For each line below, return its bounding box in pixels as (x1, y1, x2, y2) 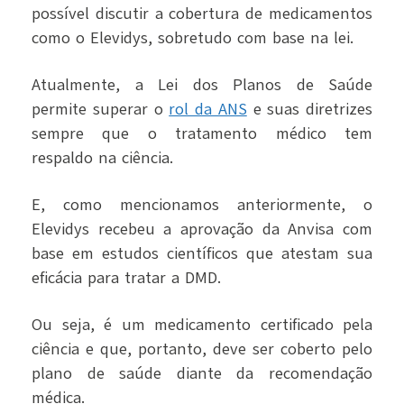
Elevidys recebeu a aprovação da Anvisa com (32, 218, 372, 241)
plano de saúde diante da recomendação (32, 363, 372, 385)
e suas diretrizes (246, 98, 372, 121)
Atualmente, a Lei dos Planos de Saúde (32, 74, 372, 96)
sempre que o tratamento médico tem (32, 123, 372, 145)
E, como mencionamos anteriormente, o (32, 194, 372, 216)
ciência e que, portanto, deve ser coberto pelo (32, 338, 372, 361)
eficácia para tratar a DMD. (32, 267, 221, 289)
